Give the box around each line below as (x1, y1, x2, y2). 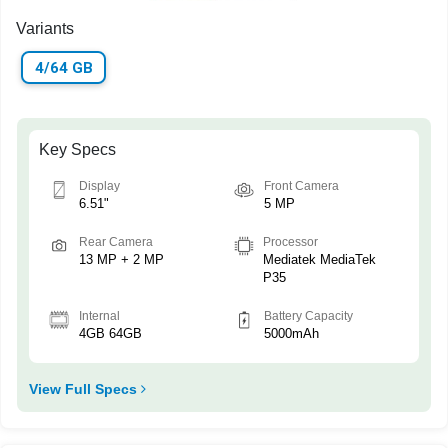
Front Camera (264, 179, 339, 194)
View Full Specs (29, 381, 141, 398)
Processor (263, 235, 319, 250)
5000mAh (264, 326, 319, 342)
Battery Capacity (264, 309, 353, 324)
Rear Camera (79, 235, 153, 250)
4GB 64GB (79, 326, 142, 342)
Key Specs (39, 141, 116, 159)
